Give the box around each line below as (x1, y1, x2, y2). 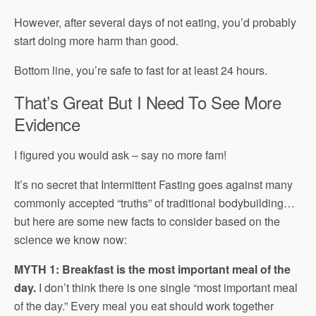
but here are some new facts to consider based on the (14, 213, 280, 229)
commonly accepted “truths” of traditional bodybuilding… (14, 195, 295, 211)
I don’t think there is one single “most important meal (36, 279, 298, 296)
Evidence (14, 111, 80, 136)
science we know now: (14, 231, 127, 248)
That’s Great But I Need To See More (14, 90, 281, 114)
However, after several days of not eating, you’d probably (14, 14, 296, 30)
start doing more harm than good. (14, 32, 178, 49)
